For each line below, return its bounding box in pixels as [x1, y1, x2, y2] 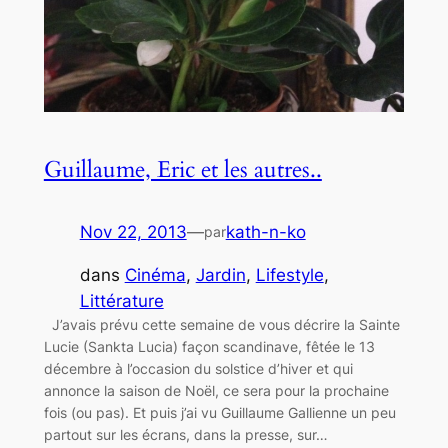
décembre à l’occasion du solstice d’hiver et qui [43, 359, 353, 377]
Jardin [195, 264, 246, 285]
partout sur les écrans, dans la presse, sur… [43, 425, 328, 443]
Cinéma [124, 264, 186, 285]
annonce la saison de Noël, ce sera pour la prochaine [43, 381, 389, 399]
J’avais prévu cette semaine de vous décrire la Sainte [43, 315, 400, 333]
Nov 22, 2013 [79, 221, 187, 242]
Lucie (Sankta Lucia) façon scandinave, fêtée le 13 [43, 337, 375, 355]
